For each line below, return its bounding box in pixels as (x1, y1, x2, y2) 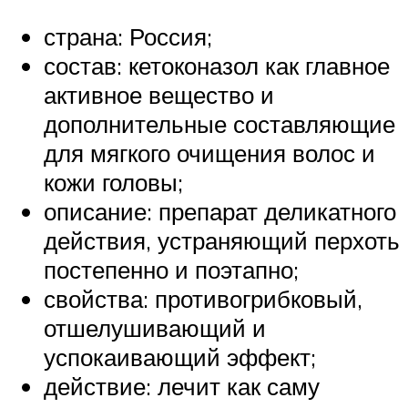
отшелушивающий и (44, 313, 266, 343)
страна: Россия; (44, 22, 212, 52)
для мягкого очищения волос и (44, 138, 375, 168)
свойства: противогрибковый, (44, 284, 362, 314)
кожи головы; (44, 168, 183, 198)
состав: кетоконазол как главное (44, 51, 390, 81)
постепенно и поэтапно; (44, 255, 299, 285)
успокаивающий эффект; (44, 342, 316, 372)
